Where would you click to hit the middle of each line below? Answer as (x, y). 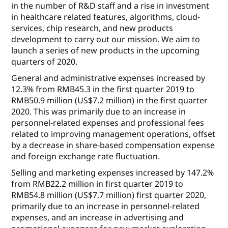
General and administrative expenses (84, 78)
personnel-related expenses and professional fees (108, 123)
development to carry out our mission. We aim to (106, 39)
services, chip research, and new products (92, 28)
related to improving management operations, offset (113, 134)
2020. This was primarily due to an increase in (99, 112)
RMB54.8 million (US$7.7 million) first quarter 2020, (109, 195)
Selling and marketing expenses (74, 173)
